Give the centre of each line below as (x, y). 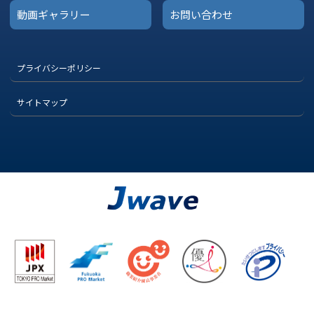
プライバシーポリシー (59, 68)
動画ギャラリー (54, 14)
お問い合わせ (202, 14)
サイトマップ (42, 102)
